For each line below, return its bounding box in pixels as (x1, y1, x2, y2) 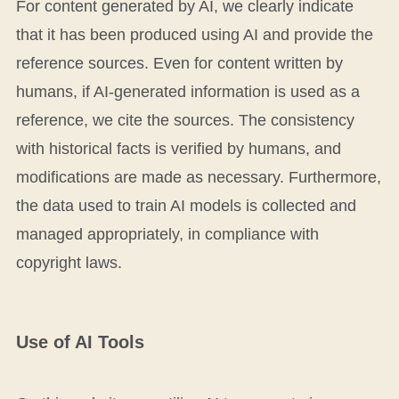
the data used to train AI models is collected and (15, 197, 356, 216)
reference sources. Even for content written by (15, 54, 343, 73)
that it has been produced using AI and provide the (15, 26, 373, 45)
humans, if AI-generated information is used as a (15, 83, 360, 102)
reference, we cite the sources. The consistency (15, 111, 354, 130)
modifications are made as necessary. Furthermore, (15, 168, 381, 187)
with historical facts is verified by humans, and (15, 140, 341, 159)
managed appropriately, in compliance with (15, 225, 319, 244)
